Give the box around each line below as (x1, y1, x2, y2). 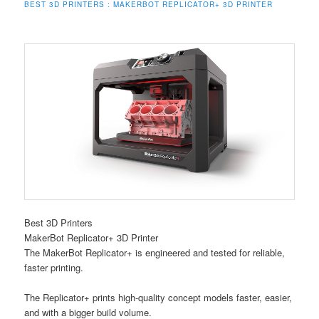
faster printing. (24, 260, 84, 274)
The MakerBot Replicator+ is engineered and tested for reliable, (24, 245, 286, 259)
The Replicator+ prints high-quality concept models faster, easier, (24, 291, 293, 305)
